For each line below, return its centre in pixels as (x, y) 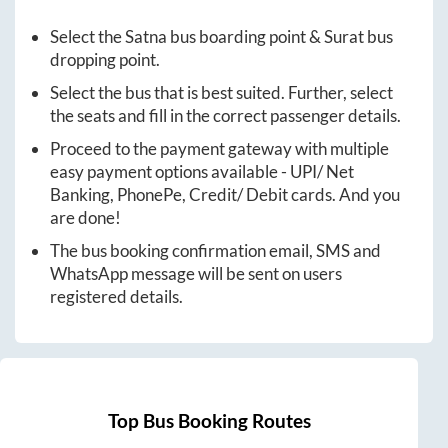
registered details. (116, 296)
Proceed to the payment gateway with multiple (219, 148)
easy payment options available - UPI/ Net (202, 171)
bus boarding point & (245, 36)
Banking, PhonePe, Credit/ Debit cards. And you (225, 194)
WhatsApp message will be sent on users (196, 273)
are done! (85, 217)
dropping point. (105, 59)
